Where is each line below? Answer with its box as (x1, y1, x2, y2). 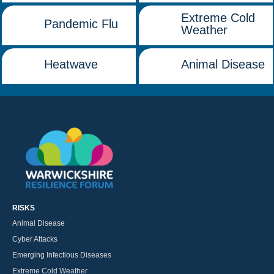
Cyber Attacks (12, 235, 57, 244)
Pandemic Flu (44, 17, 119, 31)
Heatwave (44, 57, 98, 72)
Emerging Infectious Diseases (12, 251, 111, 260)
